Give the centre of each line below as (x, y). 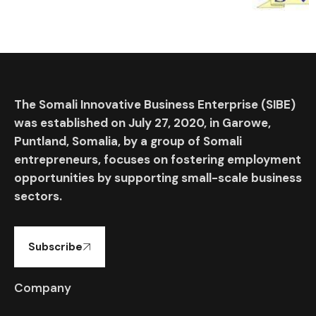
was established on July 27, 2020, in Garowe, (142, 123)
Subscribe (55, 247)
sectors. (38, 196)
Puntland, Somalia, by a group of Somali (128, 141)
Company (43, 288)
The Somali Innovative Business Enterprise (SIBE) (155, 105)
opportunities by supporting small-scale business (158, 178)
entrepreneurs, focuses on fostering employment (158, 160)
